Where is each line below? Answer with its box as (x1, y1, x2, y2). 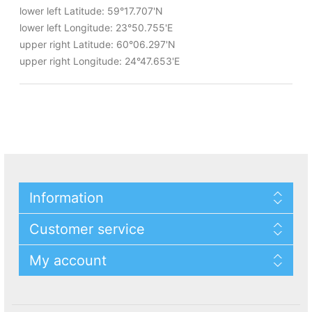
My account (29, 251, 107, 269)
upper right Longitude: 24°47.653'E (19, 54, 180, 67)
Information (29, 189, 104, 206)
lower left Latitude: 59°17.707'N (19, 4, 163, 17)
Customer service (29, 220, 146, 237)
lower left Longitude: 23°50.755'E (19, 21, 173, 33)
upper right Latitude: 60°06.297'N (19, 38, 175, 50)
